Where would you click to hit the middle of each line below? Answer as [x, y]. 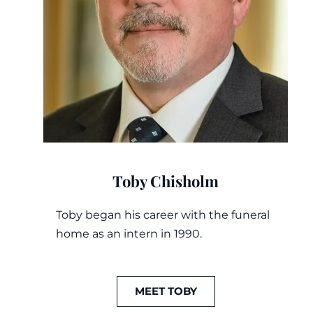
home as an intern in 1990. [129, 234]
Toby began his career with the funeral [163, 215]
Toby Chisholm [166, 181]
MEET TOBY [166, 291]
